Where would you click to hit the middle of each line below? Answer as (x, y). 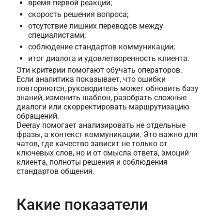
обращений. (38, 116)
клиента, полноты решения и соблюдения (92, 162)
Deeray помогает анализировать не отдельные (101, 125)
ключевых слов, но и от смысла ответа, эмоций (102, 153)
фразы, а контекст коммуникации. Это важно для (107, 135)
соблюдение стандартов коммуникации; (101, 47)
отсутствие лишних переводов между (95, 26)
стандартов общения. (55, 171)
